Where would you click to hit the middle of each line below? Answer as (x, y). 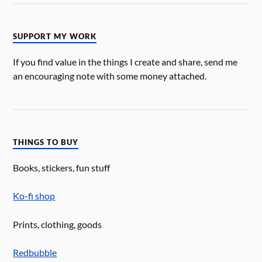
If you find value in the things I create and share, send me (125, 62)
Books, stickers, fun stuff (62, 168)
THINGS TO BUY (46, 143)
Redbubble (35, 252)
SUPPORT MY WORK (55, 37)
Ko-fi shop (34, 196)
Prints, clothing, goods (58, 224)
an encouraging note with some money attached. (110, 76)
